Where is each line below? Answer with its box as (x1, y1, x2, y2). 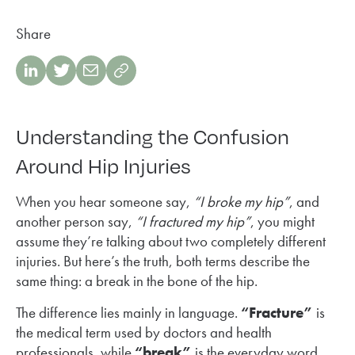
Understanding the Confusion (16, 120, 289, 150)
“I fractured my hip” (136, 211, 250, 231)
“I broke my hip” (193, 191, 289, 212)
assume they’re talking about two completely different (16, 231, 326, 251)
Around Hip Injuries (16, 150, 191, 179)
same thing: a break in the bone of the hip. (16, 270, 258, 291)
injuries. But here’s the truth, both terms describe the (16, 250, 310, 271)
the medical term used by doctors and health (16, 322, 272, 342)
